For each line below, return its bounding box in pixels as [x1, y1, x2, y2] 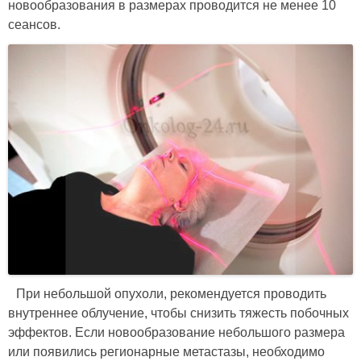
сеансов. [8, 18, 60, 32]
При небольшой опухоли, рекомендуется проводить [16, 286, 326, 301]
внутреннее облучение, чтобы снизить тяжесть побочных [8, 305, 349, 320]
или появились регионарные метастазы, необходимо [8, 344, 325, 359]
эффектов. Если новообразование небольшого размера [8, 325, 345, 339]
